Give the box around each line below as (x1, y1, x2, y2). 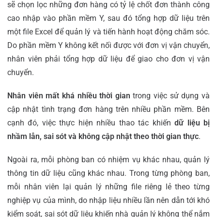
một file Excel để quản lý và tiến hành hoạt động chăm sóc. (7, 27, 210, 36)
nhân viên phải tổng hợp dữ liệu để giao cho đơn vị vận (7, 54, 210, 63)
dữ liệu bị (174, 118, 210, 127)
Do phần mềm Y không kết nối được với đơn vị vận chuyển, (7, 40, 210, 50)
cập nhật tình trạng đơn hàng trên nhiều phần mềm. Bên (7, 104, 210, 114)
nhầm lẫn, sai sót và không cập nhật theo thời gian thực (7, 131, 199, 141)
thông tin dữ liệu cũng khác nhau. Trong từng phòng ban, (7, 168, 210, 178)
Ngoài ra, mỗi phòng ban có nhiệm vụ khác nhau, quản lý (7, 155, 210, 164)
